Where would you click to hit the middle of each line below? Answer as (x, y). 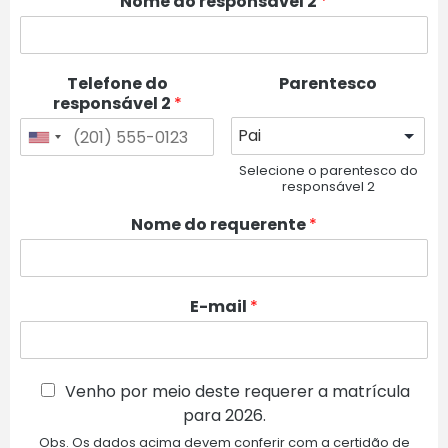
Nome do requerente (220, 225)
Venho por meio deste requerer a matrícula (237, 392)
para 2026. (224, 416)
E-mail (220, 307)
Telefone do (117, 84)
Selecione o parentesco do (328, 171)
